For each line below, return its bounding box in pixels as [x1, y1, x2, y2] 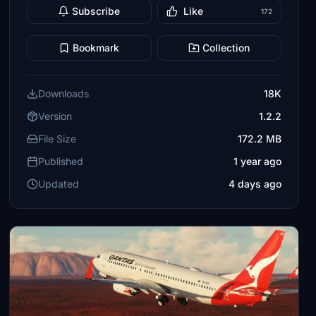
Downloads [38, 87, 90, 99]
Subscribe [72, 5, 121, 17]
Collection [202, 42, 250, 54]
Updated [38, 178, 80, 190]
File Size [38, 133, 77, 145]
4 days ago [228, 178, 281, 190]
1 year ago [233, 155, 281, 167]
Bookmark [73, 42, 120, 54]
